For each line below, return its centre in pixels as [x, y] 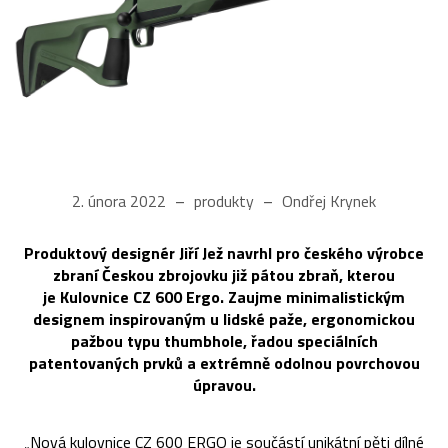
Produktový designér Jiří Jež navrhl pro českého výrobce [224, 252]
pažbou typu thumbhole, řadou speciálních [224, 340]
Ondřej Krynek [327, 200]
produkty [224, 200]
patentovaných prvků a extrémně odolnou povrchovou [224, 362]
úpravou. [224, 384]
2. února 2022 [121, 200]
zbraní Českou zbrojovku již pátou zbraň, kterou [224, 274]
